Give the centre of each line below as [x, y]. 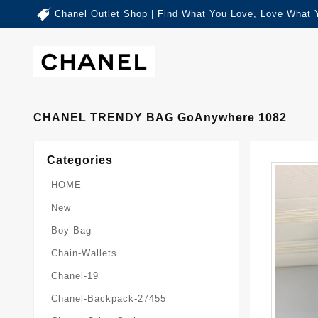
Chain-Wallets [84, 253]
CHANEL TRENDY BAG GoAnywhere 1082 [160, 117]
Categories [80, 160]
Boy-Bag [71, 230]
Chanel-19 [75, 275]
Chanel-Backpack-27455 [109, 298]
